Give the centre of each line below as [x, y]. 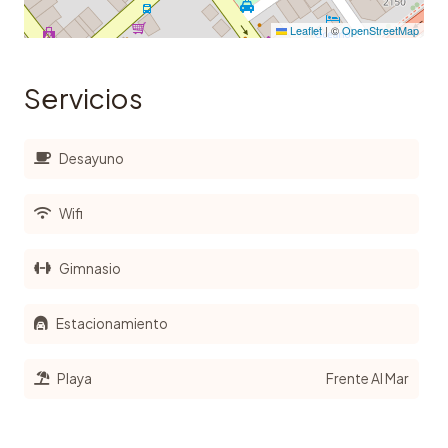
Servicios [83, 97]
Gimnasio [89, 268]
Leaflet [305, 29]
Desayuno [91, 158]
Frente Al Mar [368, 378]
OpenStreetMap [381, 29]
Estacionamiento [111, 323]
